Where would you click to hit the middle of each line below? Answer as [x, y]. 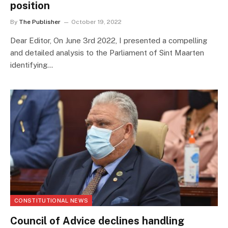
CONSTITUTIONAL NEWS [51, 200]
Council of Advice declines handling [97, 221]
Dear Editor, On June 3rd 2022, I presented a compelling [109, 40]
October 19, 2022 [96, 22]
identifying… [32, 65]
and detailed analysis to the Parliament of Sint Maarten [107, 52]
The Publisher [40, 22]
